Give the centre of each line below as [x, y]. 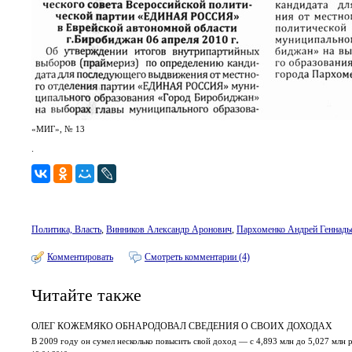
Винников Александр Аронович [169, 229]
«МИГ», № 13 [58, 129]
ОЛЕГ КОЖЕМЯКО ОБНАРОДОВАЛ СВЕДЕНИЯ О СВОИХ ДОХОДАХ [182, 326]
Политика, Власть [66, 229]
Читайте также [86, 295]
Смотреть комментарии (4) [197, 257]
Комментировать [80, 257]
